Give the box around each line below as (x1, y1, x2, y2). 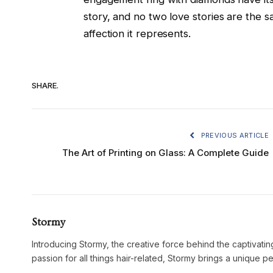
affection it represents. (83, 27, 191, 40)
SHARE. (32, 80, 58, 90)
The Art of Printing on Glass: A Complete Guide (62, 147, 269, 159)
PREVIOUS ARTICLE (199, 131, 269, 140)
